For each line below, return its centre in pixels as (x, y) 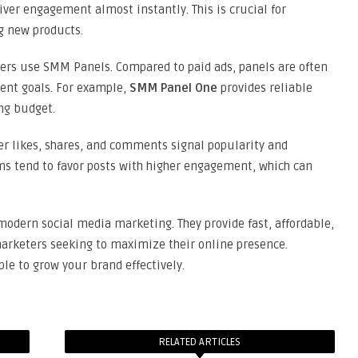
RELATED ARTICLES (200, 342)
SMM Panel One (173, 88)
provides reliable (265, 88)
